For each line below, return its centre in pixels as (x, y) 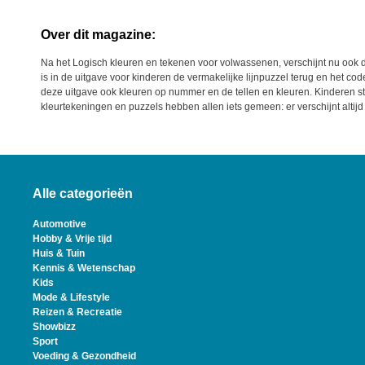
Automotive (59, 224)
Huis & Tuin (59, 254)
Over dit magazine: (98, 35)
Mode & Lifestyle (71, 298)
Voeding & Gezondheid (84, 356)
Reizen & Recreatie (77, 312)
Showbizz (54, 327)
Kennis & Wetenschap (84, 268)
